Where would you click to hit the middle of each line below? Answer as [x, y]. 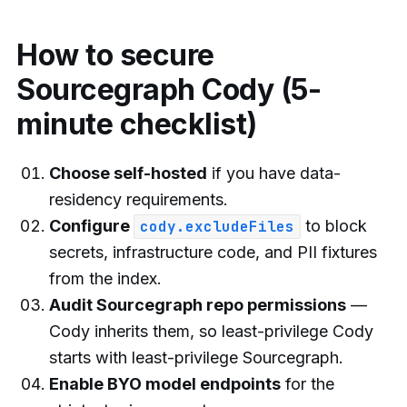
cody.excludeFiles [217, 226]
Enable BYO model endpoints [165, 383]
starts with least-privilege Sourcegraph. [196, 357]
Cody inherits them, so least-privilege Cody [211, 331]
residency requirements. [139, 199]
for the [308, 383]
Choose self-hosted [128, 173]
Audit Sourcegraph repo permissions [198, 304]
